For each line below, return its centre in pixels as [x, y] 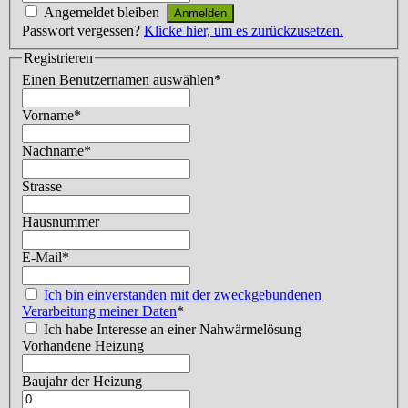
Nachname [53, 151]
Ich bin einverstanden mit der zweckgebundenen [183, 295]
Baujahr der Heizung [82, 381]
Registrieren [58, 58]
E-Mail [42, 257]
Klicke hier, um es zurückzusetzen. [244, 31]
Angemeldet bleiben [102, 13]
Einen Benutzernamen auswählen [118, 80]
